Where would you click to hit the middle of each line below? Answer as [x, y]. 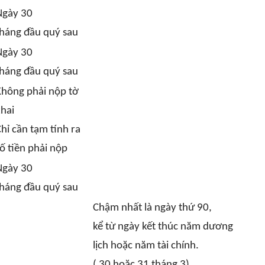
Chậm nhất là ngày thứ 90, [152, 208]
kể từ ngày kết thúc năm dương [163, 227]
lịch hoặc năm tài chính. [146, 246]
